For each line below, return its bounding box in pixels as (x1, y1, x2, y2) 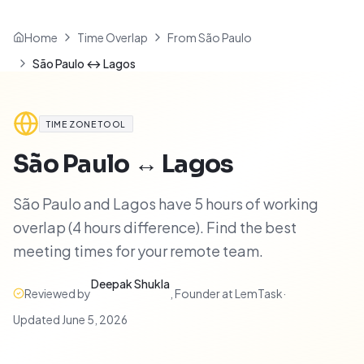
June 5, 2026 (62, 312, 128, 327)
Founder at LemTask (175, 286, 283, 301)
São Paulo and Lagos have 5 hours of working (13, 194, 318, 213)
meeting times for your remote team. (13, 241, 263, 260)
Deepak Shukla (91, 276, 170, 291)
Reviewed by (24, 286, 91, 301)
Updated (13, 312, 62, 327)
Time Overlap (77, 30, 148, 45)
